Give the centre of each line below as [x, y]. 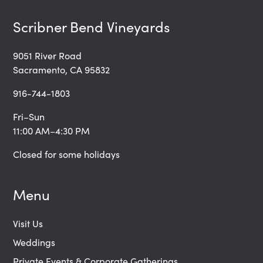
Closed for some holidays [67, 154]
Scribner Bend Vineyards [92, 26]
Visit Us [28, 223]
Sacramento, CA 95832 [62, 69]
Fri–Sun [29, 116]
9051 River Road [48, 55]
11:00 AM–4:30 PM [52, 130]
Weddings [34, 242]
